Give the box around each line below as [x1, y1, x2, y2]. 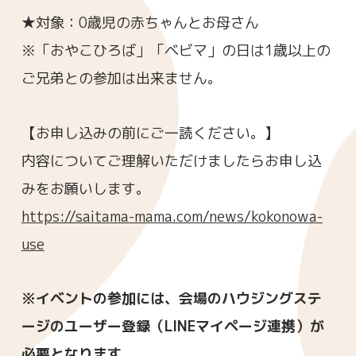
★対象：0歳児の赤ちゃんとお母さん [21, 13, 259, 33]
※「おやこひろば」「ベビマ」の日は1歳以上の [21, 41, 331, 61]
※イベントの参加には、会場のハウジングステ [21, 288, 322, 308]
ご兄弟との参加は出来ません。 [21, 68, 222, 89]
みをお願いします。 [21, 178, 150, 199]
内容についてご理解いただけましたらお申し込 [21, 150, 322, 171]
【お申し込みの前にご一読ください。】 [21, 122, 279, 143]
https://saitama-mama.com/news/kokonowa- [21, 206, 323, 226]
